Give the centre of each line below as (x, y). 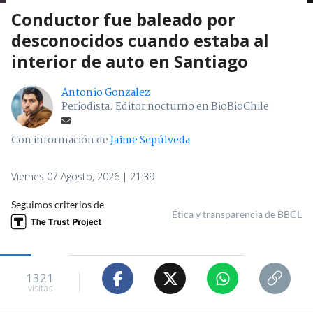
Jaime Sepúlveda (150, 141)
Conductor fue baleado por (123, 20)
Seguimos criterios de (58, 205)
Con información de (60, 141)
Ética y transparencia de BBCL (237, 214)
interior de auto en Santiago (130, 61)
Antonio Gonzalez (106, 93)
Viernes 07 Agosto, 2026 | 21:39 (83, 177)
